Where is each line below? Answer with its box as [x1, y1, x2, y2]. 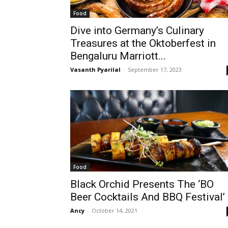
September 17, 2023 [128, 66, 182, 73]
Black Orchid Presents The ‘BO [70, 178, 214, 190]
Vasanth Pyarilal [70, 66, 121, 73]
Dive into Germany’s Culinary [70, 24, 204, 37]
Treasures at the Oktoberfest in [70, 37, 216, 49]
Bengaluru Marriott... [70, 50, 166, 62]
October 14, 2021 [92, 207, 137, 214]
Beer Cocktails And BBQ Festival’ [70, 191, 225, 203]
